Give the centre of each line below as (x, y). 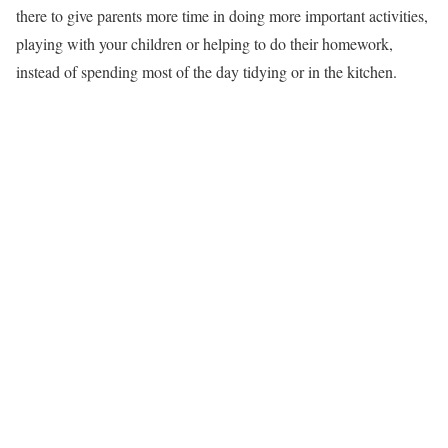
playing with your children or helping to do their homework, (204, 44)
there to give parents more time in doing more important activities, (222, 16)
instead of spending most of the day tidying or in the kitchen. (206, 72)
